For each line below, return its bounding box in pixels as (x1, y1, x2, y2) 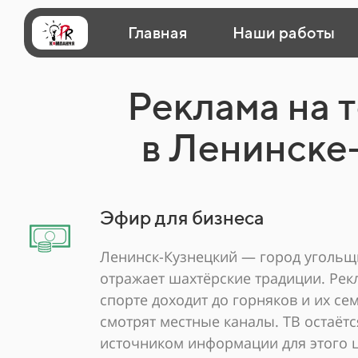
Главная (128, 23, 187, 42)
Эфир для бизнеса (100, 206, 265, 229)
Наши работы (232, 23, 335, 42)
